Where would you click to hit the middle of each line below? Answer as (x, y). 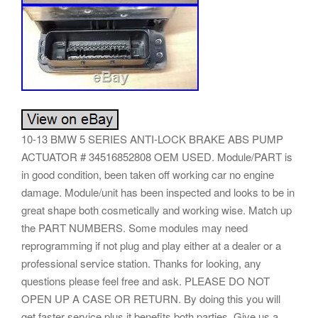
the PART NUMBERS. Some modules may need (135, 227)
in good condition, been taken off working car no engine (148, 174)
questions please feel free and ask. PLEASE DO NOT (146, 280)
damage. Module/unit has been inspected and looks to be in (158, 192)
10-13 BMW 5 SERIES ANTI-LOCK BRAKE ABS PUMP (152, 138)
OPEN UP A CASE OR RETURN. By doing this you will (151, 298)
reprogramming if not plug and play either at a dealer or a (151, 245)
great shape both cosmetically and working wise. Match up (157, 209)
